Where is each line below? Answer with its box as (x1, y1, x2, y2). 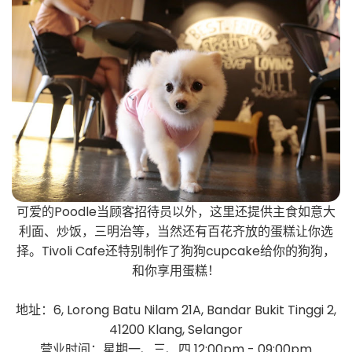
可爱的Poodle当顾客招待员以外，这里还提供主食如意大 (16, 203, 335, 222)
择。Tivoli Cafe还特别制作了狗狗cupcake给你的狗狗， (16, 242, 335, 261)
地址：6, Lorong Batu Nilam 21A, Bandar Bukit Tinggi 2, (16, 301, 336, 320)
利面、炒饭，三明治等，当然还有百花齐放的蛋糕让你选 (19, 222, 333, 241)
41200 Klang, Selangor (109, 321, 243, 339)
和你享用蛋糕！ (132, 262, 220, 280)
